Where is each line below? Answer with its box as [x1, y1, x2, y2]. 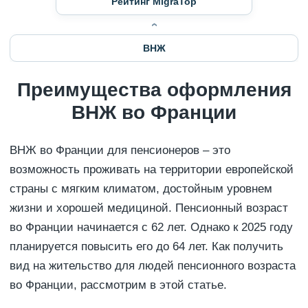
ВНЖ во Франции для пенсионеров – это [10, 144, 230, 157]
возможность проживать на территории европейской [10, 163, 294, 177]
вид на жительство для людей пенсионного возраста [10, 259, 296, 273]
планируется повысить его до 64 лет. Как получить [10, 240, 283, 254]
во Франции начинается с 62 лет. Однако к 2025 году [10, 221, 293, 234]
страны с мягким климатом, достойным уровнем [10, 182, 272, 196]
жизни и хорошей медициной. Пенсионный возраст [10, 201, 288, 215]
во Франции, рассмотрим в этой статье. [10, 278, 227, 292]
